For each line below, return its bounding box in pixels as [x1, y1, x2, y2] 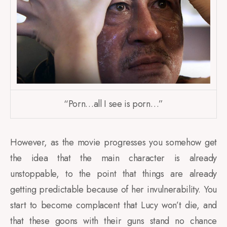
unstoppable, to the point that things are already [10, 167, 217, 181]
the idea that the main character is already [10, 152, 217, 165]
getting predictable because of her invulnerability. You [10, 183, 217, 197]
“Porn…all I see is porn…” [64, 97, 163, 111]
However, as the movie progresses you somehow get [10, 136, 217, 149]
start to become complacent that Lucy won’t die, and [10, 199, 217, 212]
